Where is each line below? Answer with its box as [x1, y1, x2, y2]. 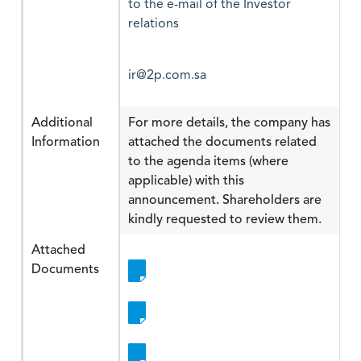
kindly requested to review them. [128, 210, 322, 229]
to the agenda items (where [128, 151, 288, 171]
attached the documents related [128, 132, 317, 151]
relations [128, 18, 179, 31]
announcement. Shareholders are [128, 190, 322, 210]
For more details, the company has [128, 113, 330, 132]
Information [31, 132, 100, 151]
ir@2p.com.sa [128, 69, 206, 82]
